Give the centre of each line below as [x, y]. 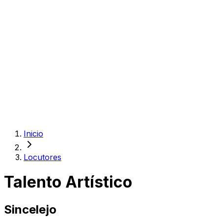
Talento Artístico [68, 182]
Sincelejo [30, 209]
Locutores [42, 157]
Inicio [33, 134]
